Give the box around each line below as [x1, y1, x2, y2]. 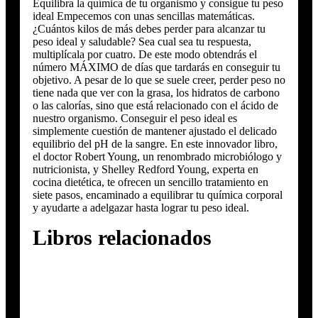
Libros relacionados [32, 226, 212, 249]
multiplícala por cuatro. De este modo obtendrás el [32, 48, 257, 60]
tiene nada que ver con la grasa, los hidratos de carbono [32, 87, 280, 99]
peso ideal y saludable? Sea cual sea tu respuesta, [32, 35, 251, 48]
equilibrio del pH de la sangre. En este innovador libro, [32, 138, 278, 150]
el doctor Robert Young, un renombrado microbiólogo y [32, 150, 282, 163]
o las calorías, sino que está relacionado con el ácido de [32, 99, 278, 111]
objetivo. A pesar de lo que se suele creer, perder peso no [32, 74, 285, 86]
